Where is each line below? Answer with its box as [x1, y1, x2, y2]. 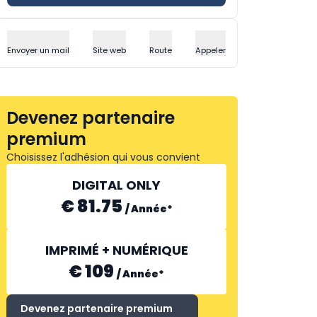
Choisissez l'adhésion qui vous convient [6, 150, 200, 164]
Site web [93, 45, 126, 56]
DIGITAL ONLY [72, 176, 161, 194]
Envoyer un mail [7, 45, 69, 56]
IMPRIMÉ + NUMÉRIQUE [45, 241, 188, 259]
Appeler [195, 45, 226, 56]
